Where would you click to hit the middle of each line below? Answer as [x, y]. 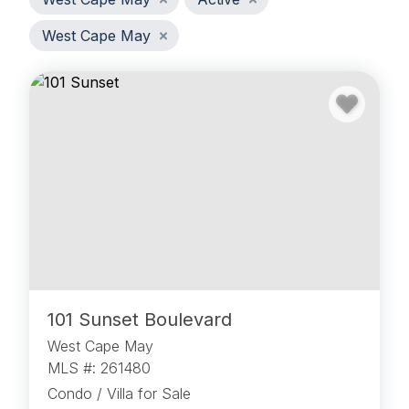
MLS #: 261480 [99, 368]
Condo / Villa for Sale [119, 394]
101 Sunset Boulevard [140, 320]
